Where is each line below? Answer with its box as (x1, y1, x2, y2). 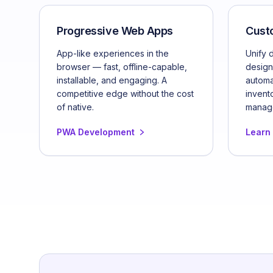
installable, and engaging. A (57, 74, 167, 85)
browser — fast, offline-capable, (57, 61, 187, 72)
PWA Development (57, 126, 135, 137)
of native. (57, 101, 94, 112)
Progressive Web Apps (57, 24, 173, 37)
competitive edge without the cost (57, 88, 194, 99)
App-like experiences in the (57, 48, 169, 58)
